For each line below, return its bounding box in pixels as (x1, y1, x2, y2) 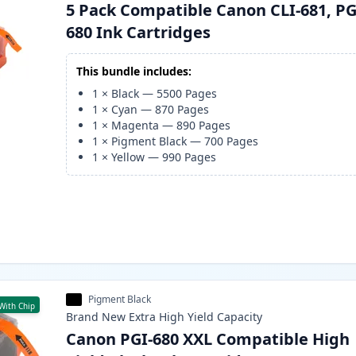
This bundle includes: (76, 64, 192, 79)
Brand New (66, 309, 126, 325)
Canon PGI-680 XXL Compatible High (66, 328, 350, 350)
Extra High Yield (129, 309, 215, 325)
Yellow (111, 149, 145, 165)
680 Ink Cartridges (66, 21, 211, 44)
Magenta (111, 118, 160, 133)
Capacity (217, 309, 263, 325)
